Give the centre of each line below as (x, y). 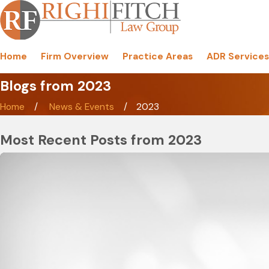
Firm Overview (75, 57)
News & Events (82, 107)
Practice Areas (158, 57)
